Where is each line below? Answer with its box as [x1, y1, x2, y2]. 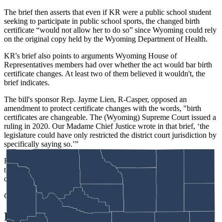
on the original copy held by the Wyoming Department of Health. [4, 34, 208, 43]
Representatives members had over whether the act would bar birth [4, 60, 212, 69]
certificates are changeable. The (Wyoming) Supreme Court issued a [4, 112, 216, 121]
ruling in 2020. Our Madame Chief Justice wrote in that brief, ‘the [4, 121, 209, 130]
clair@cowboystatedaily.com [117, 191, 208, 200]
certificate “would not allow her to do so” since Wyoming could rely [4, 25, 217, 34]
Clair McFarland [4, 191, 58, 200]
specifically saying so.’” [4, 139, 78, 148]
